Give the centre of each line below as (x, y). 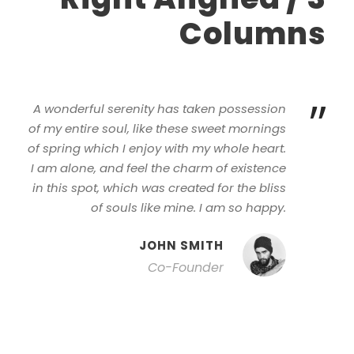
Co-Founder (186, 267)
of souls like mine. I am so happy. (188, 207)
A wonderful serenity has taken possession (160, 109)
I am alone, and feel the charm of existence (158, 168)
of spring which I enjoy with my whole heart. (157, 148)
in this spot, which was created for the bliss (159, 188)
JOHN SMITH (181, 245)
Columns (253, 34)
